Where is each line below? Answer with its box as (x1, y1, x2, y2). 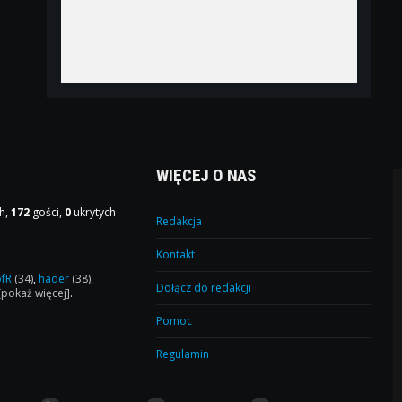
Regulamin (156, 345, 210, 362)
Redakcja (156, 213, 203, 229)
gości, (30, 204, 66, 220)
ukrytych (71, 204, 117, 220)
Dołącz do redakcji (156, 279, 252, 295)
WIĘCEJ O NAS (156, 164, 257, 186)
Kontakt (156, 246, 196, 262)
